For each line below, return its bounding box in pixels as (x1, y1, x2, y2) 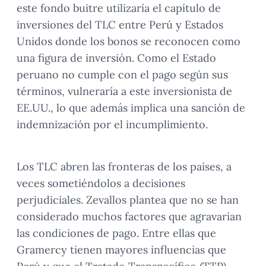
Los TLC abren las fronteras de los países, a (17, 159, 232, 173)
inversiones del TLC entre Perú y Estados (17, 17, 223, 31)
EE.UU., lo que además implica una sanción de (17, 100, 245, 115)
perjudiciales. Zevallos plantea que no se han (17, 192, 239, 207)
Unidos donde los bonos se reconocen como (17, 34, 240, 48)
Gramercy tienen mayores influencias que (17, 242, 226, 256)
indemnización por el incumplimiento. (17, 117, 208, 131)
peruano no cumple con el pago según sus (17, 67, 228, 81)
